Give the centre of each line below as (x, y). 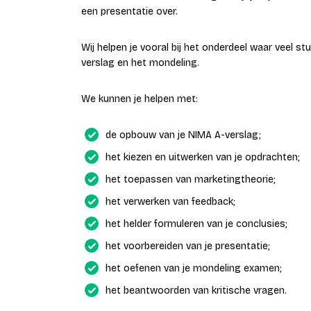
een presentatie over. (131, 11)
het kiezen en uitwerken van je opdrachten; (203, 157)
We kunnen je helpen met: (140, 99)
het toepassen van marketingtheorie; (191, 179)
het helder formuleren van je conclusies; (196, 224)
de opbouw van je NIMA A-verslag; (183, 135)
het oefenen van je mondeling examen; (194, 268)
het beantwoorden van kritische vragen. (196, 291)
